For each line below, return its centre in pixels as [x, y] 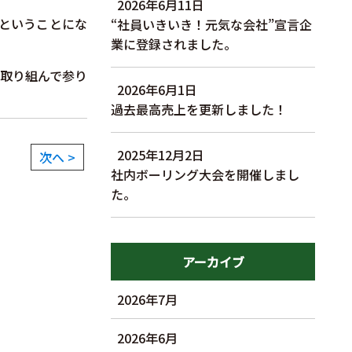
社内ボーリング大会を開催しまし [205, 175]
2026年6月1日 [157, 90]
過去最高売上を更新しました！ [199, 110]
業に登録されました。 [174, 44]
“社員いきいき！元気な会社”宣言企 [211, 25]
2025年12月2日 [161, 155]
